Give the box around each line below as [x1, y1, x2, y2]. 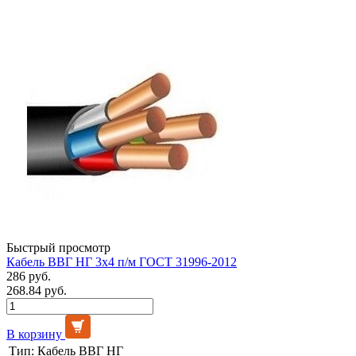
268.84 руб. [6, 283, 67, 297]
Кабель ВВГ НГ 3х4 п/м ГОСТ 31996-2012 [6, 254, 237, 269]
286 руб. [6, 269, 51, 283]
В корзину [6, 327, 62, 341]
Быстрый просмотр [6, 240, 110, 254]
